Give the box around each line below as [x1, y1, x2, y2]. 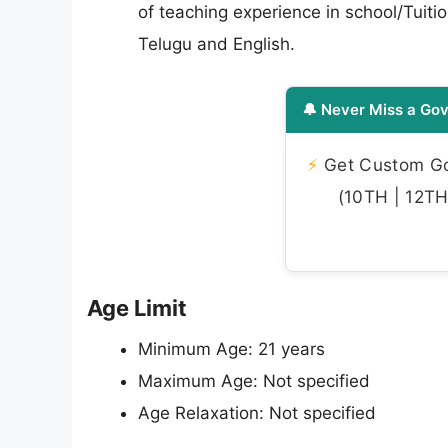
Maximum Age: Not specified [138, 370, 370, 391]
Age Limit [87, 294, 187, 321]
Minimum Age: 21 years [138, 338, 325, 359]
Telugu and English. [138, 34, 295, 54]
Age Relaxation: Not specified [138, 402, 376, 423]
